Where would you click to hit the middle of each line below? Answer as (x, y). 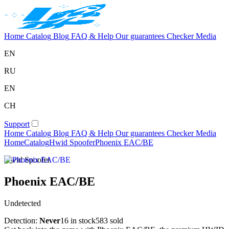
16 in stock (78, 220)
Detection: (21, 220)
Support (17, 124)
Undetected (22, 203)
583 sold (109, 220)
